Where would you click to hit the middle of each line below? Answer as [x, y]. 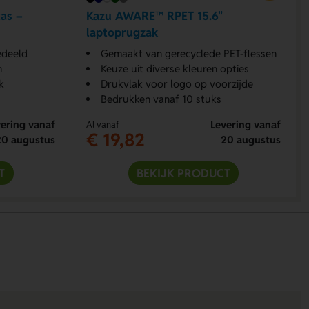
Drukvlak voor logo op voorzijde [177, 83]
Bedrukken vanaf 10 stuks [161, 99]
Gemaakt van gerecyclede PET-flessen [189, 53]
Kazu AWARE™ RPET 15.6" [155, 16]
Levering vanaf [245, 124]
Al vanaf [103, 124]
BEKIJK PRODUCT [183, 173]
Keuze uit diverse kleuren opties [175, 68]
